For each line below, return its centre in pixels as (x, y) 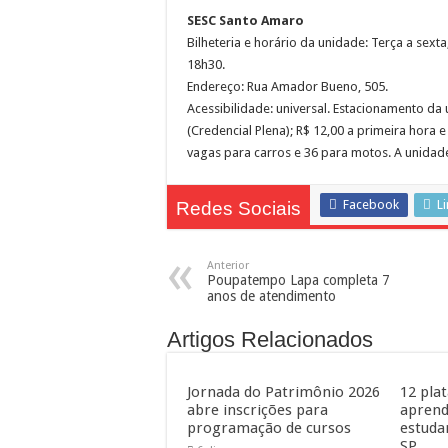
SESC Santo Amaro (245, 20)
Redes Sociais (238, 208)
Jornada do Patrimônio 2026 (283, 392)
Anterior (228, 265)
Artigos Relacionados (270, 339)
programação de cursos (269, 428)
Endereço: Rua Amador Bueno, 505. (287, 86)
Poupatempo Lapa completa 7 (298, 280)
